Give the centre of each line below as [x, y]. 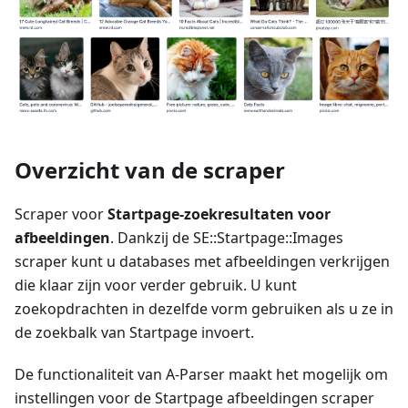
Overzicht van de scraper [150, 169]
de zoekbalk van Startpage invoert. [134, 332]
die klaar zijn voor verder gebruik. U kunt [156, 285]
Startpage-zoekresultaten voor [219, 214]
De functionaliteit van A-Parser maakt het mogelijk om [201, 374]
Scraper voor [61, 214]
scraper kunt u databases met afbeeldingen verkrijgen [202, 261]
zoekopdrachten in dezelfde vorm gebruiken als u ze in [204, 308]
